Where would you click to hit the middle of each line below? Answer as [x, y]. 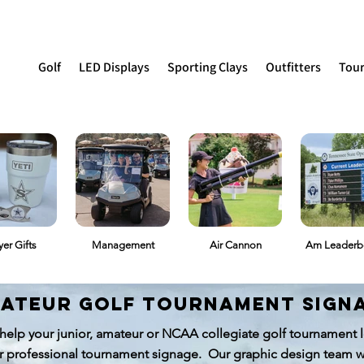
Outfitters [293, 67]
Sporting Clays [208, 67]
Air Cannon [235, 245]
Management [123, 245]
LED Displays [114, 67]
